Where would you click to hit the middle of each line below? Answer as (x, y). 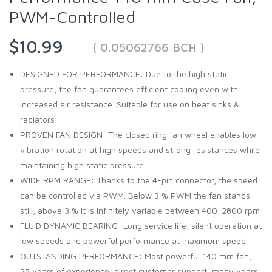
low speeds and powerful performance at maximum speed (133, 240)
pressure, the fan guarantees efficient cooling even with (129, 89)
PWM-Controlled (72, 16)
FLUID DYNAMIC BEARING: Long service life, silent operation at (141, 225)
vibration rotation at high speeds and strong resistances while (140, 149)
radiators (37, 119)
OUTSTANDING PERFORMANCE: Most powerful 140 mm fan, (136, 256)
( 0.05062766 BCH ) (148, 47)
